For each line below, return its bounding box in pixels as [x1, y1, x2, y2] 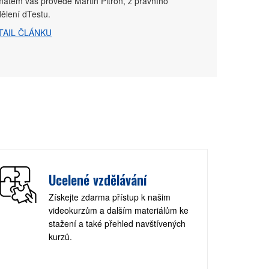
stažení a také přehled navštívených [48, 217, 186, 229]
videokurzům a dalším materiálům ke [48, 204, 189, 216]
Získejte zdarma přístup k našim [48, 190, 171, 203]
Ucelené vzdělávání [48, 169, 147, 189]
